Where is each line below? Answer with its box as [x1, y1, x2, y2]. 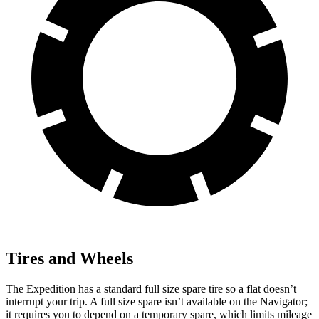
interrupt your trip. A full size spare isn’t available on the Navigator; [6, 296, 308, 308]
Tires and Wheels [6, 249, 133, 268]
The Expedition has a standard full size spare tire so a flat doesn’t [6, 283, 296, 296]
